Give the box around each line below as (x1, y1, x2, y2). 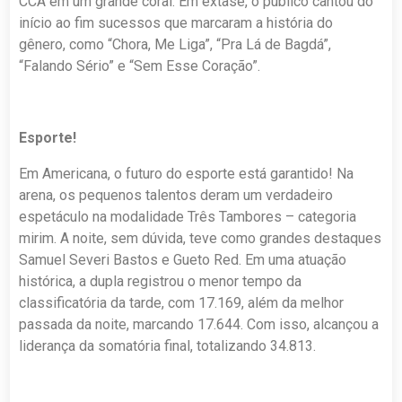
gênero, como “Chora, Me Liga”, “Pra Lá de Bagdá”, (19, 36, 332, 54)
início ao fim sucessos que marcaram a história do (19, 14, 334, 32)
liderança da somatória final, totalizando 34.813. (19, 337, 317, 355)
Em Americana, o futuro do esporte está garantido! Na (19, 165, 354, 183)
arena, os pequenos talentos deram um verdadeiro (19, 187, 334, 205)
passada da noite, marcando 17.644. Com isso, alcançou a (19, 316, 380, 334)
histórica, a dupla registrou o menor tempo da (19, 273, 302, 291)
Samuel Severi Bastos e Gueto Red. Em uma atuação (19, 251, 347, 269)
